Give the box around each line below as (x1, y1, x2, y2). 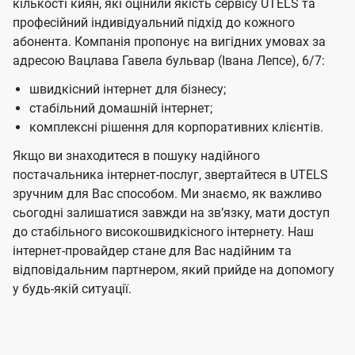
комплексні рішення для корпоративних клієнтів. (29, 120, 323, 136)
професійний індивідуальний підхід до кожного (13, 15, 295, 31)
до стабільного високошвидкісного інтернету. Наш (13, 224, 314, 240)
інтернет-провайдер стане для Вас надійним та (13, 243, 292, 259)
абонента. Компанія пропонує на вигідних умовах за (13, 34, 326, 50)
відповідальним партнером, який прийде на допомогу (13, 262, 334, 278)
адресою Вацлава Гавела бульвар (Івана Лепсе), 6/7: (13, 53, 325, 69)
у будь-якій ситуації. (13, 281, 132, 297)
